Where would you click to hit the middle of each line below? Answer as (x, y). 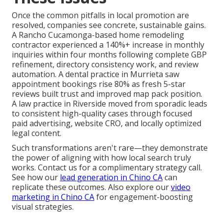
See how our (36, 177)
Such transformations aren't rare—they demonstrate (110, 148)
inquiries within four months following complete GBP (109, 54)
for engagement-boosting (144, 197)
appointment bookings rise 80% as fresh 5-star (99, 84)
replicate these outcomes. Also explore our (91, 187)
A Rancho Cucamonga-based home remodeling (98, 35)
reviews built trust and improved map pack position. (107, 94)
